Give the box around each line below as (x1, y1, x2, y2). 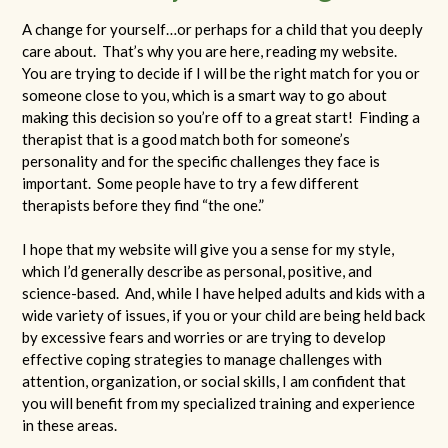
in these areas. (22, 416, 117, 435)
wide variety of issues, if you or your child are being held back (22, 306, 425, 325)
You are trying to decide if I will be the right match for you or (22, 63, 420, 82)
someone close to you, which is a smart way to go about (22, 85, 387, 104)
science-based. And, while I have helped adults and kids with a (22, 284, 425, 303)
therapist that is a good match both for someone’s (22, 129, 350, 148)
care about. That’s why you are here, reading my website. (22, 41, 400, 60)
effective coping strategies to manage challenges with (22, 350, 382, 369)
